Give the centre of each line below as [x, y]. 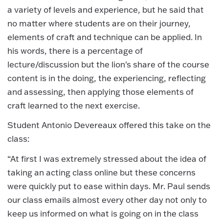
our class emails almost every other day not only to [107, 199]
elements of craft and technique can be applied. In [105, 37]
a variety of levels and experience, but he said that [106, 9]
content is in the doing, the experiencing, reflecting [107, 78]
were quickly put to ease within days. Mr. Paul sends [109, 186]
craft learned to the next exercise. [74, 105]
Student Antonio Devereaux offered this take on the [109, 125]
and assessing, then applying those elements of [100, 91]
